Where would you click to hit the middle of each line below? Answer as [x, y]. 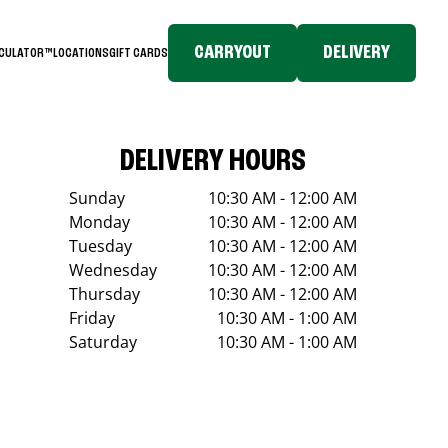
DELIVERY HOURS [213, 162]
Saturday [103, 342]
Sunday [97, 198]
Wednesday [113, 270]
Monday [100, 222]
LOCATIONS [81, 52]
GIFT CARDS [138, 52]
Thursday [105, 294]
